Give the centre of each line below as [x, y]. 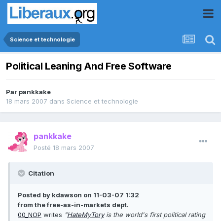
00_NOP [30, 215]
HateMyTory [86, 215]
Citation [40, 173]
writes [53, 215]
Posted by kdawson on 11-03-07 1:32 [78, 195]
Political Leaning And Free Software [89, 66]
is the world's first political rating [155, 215]
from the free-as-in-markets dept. [73, 205]
